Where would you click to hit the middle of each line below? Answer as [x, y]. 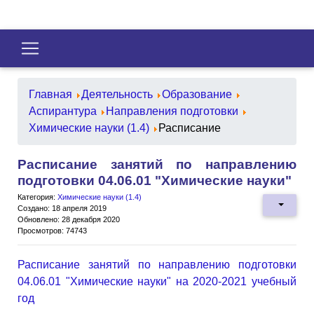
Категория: [37, 197]
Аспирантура [63, 111]
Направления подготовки [172, 111]
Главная [50, 94]
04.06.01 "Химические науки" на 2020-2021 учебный [157, 281]
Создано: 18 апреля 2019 [62, 208]
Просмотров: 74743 [52, 230]
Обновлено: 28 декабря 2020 [69, 219]
